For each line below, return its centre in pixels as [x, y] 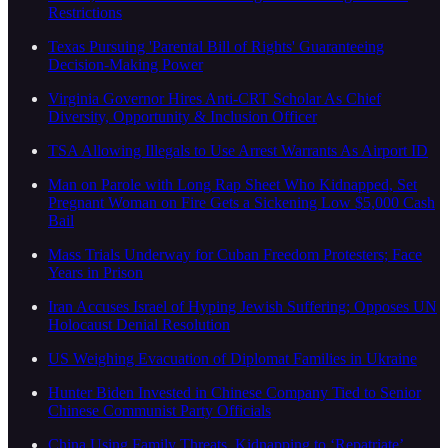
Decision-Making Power [125, 65]
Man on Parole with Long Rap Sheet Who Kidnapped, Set [232, 185]
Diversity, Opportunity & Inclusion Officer [182, 117]
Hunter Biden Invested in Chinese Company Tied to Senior [234, 393]
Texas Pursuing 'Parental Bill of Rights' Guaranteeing [216, 47]
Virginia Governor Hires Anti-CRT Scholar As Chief [214, 99]
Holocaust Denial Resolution [139, 325]
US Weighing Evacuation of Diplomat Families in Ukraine [232, 359]
